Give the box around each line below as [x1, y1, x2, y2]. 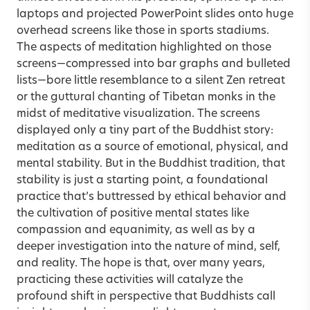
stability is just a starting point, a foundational [17, 174, 268, 186]
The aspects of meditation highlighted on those [17, 42, 271, 53]
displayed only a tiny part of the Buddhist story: [17, 125, 273, 136]
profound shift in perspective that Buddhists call [17, 291, 275, 302]
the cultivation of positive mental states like [17, 208, 249, 219]
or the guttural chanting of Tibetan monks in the [17, 91, 275, 103]
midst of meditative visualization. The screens [17, 108, 260, 120]
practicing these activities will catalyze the [17, 274, 243, 286]
